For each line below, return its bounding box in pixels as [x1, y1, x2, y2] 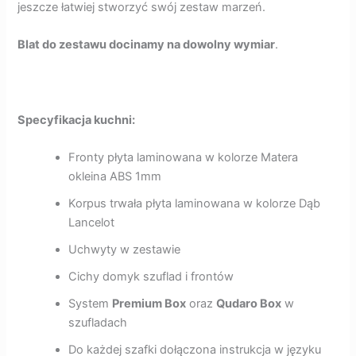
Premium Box [112, 296, 187, 311]
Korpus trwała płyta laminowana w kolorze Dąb [68, 196, 321, 211]
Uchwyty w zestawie [68, 242, 181, 257]
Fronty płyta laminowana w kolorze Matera [68, 150, 299, 165]
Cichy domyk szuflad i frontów [68, 269, 234, 284]
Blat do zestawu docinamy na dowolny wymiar [17, 37, 276, 52]
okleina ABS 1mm [68, 169, 162, 184]
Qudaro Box [216, 296, 282, 311]
